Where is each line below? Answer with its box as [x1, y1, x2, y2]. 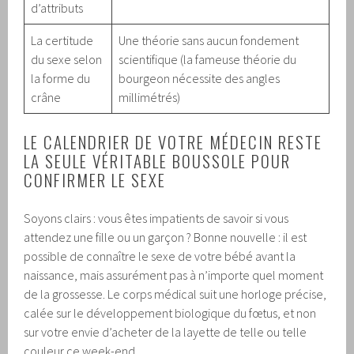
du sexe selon [31, 51, 103, 67]
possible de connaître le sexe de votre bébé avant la [24, 247, 296, 264]
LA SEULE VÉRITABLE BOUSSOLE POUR [24, 148, 292, 173]
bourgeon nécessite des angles [119, 70, 281, 86]
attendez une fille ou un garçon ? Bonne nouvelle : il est [24, 228, 307, 245]
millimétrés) [119, 88, 181, 105]
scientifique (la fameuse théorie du [119, 51, 297, 67]
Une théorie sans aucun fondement [119, 32, 299, 48]
